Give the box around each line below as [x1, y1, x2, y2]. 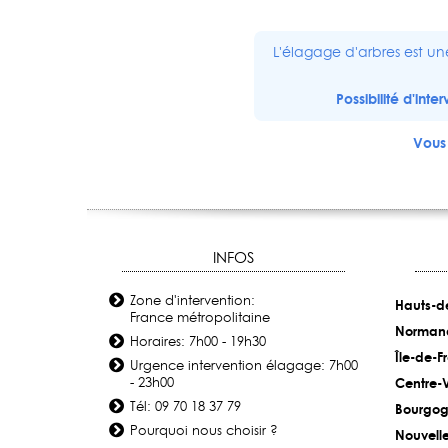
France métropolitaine [129, 308, 270, 327]
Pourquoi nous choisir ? [129, 421, 278, 440]
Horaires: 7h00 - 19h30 [129, 332, 266, 351]
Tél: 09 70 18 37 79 [129, 397, 241, 416]
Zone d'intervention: [129, 291, 255, 310]
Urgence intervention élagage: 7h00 [129, 356, 358, 375]
